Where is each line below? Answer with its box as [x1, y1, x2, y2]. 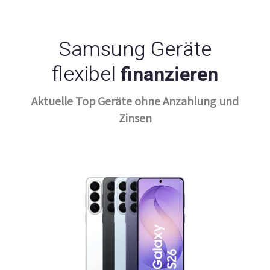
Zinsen [118, 110, 152, 127]
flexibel [52, 59, 121, 90]
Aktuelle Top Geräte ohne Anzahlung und [31, 93, 239, 110]
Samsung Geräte [58, 34, 212, 65]
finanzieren [121, 60, 218, 89]
